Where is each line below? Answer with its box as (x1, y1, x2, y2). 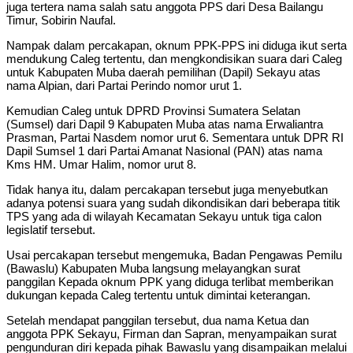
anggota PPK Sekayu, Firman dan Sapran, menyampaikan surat (6, 326, 336, 340)
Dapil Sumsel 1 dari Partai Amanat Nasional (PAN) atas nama (6, 143, 322, 158)
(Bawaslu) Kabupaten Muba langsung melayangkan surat (6, 261, 300, 275)
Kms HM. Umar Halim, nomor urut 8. (6, 157, 196, 171)
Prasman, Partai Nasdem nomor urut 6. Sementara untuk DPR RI (6, 130, 344, 144)
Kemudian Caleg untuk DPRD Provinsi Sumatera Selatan (6, 103, 300, 117)
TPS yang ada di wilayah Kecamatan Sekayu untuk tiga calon (6, 209, 321, 223)
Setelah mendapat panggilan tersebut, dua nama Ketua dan (6, 313, 309, 327)
